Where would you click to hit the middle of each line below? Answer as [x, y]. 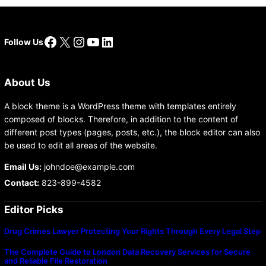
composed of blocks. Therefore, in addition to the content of [121, 119]
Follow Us [23, 42]
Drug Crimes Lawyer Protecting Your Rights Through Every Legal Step [132, 231]
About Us [27, 82]
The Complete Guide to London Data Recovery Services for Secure [127, 251]
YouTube [114, 41]
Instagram [105, 41]
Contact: [21, 182]
